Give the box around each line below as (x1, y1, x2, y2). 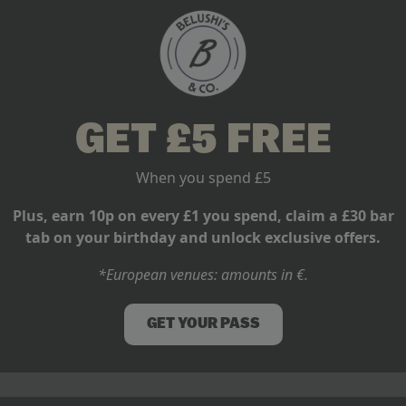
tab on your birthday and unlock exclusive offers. (25, 227, 381, 247)
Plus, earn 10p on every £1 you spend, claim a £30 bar (12, 205, 394, 226)
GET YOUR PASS (146, 317, 260, 333)
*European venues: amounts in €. (98, 265, 308, 285)
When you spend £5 (135, 167, 271, 188)
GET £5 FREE (74, 120, 332, 163)
